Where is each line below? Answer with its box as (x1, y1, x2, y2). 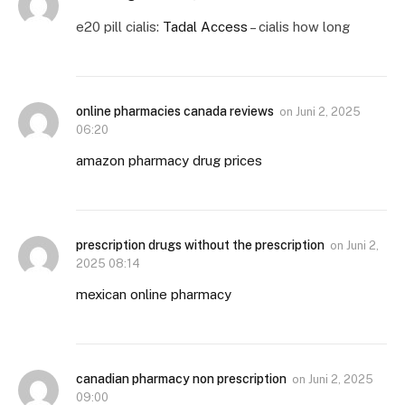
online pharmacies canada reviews (76, 104, 274, 119)
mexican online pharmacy (76, 287, 231, 303)
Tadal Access (163, 19, 248, 35)
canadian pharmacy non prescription (76, 372, 287, 387)
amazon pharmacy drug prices (76, 153, 262, 169)
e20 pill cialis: (76, 19, 163, 35)
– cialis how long (248, 19, 350, 35)
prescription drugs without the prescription (76, 238, 325, 253)
